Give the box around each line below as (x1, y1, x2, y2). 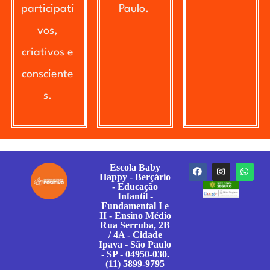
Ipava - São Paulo (99, 239, 171, 250)
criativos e (22, 46, 74, 58)
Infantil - (117, 190, 153, 201)
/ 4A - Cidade (108, 229, 162, 240)
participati (21, 3, 75, 14)
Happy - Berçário (99, 171, 171, 182)
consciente (22, 68, 74, 80)
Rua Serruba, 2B (100, 219, 170, 230)
